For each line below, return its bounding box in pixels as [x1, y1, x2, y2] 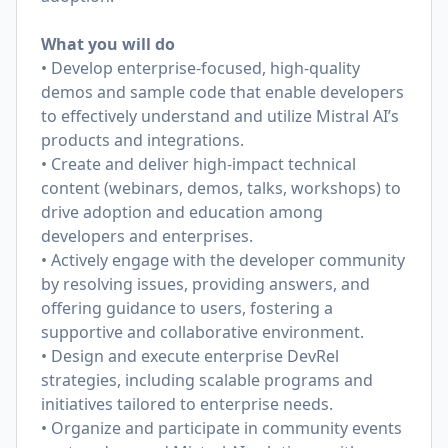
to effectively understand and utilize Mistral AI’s [41, 105, 399, 127]
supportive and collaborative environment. [41, 321, 364, 343]
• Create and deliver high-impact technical [41, 153, 356, 175]
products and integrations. [41, 129, 244, 151]
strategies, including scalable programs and [41, 369, 373, 391]
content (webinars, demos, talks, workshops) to [41, 177, 401, 199]
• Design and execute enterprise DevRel [41, 345, 339, 367]
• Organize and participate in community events [41, 417, 402, 439]
